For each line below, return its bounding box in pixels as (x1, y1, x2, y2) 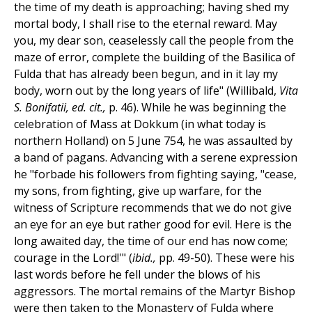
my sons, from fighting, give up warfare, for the (14, 183, 262, 199)
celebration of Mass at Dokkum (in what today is (14, 116, 266, 132)
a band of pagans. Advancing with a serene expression (14, 150, 297, 166)
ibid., (132, 250, 159, 266)
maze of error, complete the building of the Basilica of (14, 49, 295, 65)
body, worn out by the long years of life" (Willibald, (14, 83, 279, 99)
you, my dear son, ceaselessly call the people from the (14, 33, 294, 49)
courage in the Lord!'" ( (14, 250, 132, 266)
